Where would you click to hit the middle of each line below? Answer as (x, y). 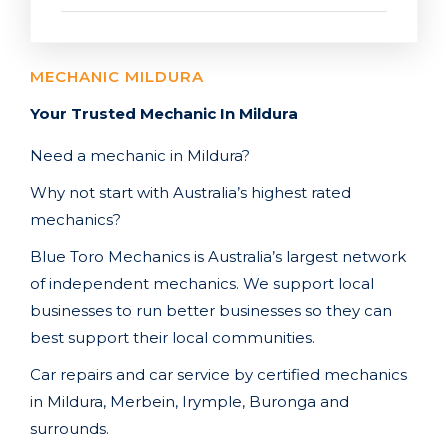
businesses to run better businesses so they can (211, 310)
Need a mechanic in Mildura (136, 155)
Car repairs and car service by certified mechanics (218, 374)
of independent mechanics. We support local (202, 283)
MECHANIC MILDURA (117, 76)
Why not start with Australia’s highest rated (190, 192)
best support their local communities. (172, 337)
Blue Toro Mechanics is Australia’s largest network (218, 256)
